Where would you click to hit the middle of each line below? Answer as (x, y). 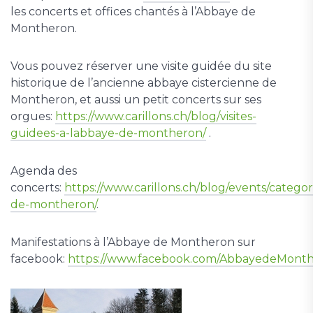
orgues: (33, 116)
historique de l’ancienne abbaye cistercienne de (144, 83)
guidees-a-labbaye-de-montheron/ (108, 133)
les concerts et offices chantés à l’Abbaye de (133, 12)
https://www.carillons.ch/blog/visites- (156, 116)
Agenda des (44, 171)
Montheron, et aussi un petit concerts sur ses (136, 100)
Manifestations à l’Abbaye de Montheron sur (133, 242)
